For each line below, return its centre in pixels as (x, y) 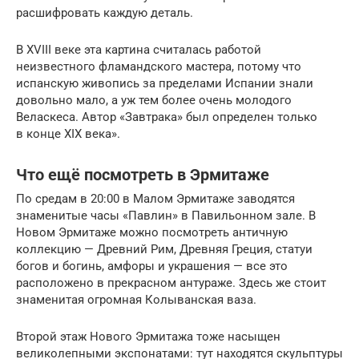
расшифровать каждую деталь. (105, 13)
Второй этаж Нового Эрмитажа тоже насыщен (148, 337)
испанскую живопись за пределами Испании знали (165, 84)
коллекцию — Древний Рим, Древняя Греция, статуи (164, 250)
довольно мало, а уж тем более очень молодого (154, 101)
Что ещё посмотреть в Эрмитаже (143, 175)
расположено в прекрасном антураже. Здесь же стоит (171, 283)
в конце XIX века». (68, 134)
